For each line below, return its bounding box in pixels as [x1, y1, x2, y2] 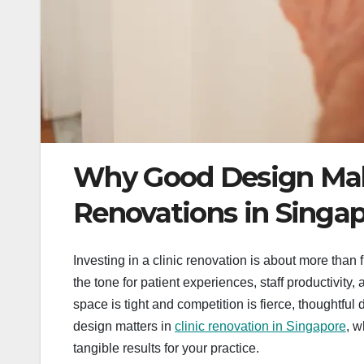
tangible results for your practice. [73, 340, 259, 355]
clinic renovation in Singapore [175, 318, 346, 333]
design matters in [73, 318, 175, 333]
